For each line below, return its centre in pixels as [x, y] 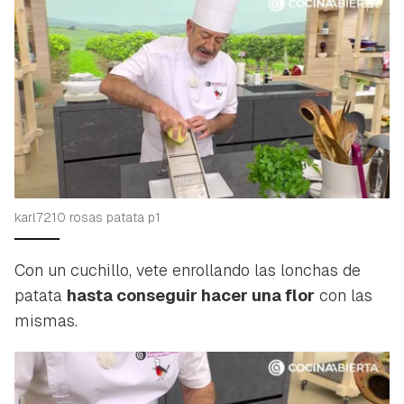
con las [344, 295]
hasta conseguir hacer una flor [191, 295]
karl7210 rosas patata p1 [87, 217]
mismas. [46, 320]
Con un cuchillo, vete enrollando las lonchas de [188, 270]
